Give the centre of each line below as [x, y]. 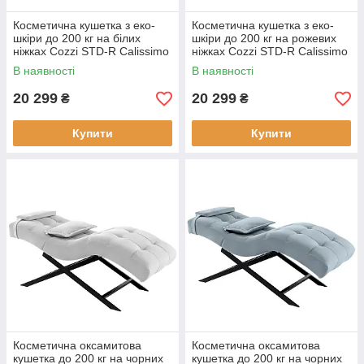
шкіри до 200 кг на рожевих [264, 38]
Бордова [36, 77]
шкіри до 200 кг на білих [77, 38]
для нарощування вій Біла [262, 64]
